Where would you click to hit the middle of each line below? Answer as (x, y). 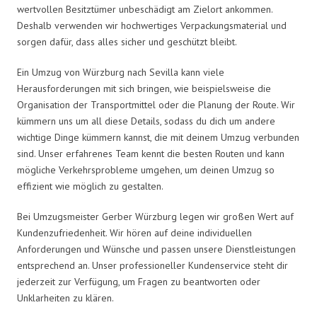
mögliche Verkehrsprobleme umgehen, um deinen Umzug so (146, 169)
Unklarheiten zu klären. (65, 298)
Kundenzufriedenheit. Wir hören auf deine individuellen (134, 232)
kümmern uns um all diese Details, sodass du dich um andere (146, 121)
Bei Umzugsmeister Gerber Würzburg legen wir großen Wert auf (155, 216)
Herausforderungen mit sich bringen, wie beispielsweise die (144, 88)
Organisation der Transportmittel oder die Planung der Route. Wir (156, 104)
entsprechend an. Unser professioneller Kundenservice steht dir (152, 265)
